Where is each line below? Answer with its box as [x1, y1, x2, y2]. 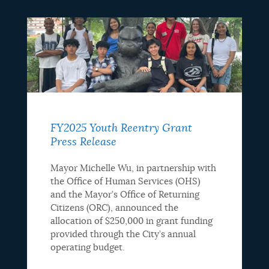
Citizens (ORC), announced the [50, 203, 178, 213]
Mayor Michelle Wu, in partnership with [50, 163, 216, 173]
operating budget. [50, 243, 125, 252]
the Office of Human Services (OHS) [50, 177, 201, 186]
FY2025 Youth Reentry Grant [50, 122, 192, 134]
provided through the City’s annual [50, 229, 196, 239]
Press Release [50, 136, 116, 148]
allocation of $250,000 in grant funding [50, 216, 213, 226]
